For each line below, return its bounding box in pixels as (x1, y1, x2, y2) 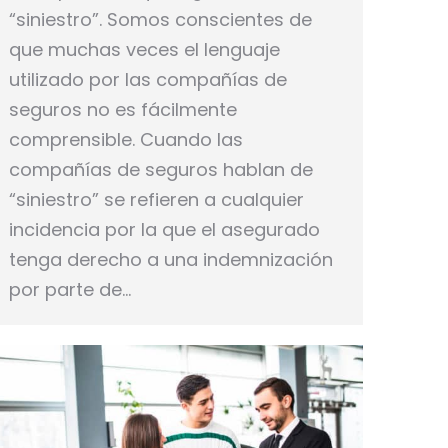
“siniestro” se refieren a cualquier (9, 186, 304, 212)
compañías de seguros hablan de (9, 156, 313, 182)
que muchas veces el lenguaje (9, 36, 280, 62)
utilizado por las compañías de (9, 66, 287, 92)
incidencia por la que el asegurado (9, 216, 320, 242)
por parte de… (9, 276, 131, 302)
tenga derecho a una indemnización (9, 246, 333, 272)
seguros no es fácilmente (9, 96, 237, 122)
